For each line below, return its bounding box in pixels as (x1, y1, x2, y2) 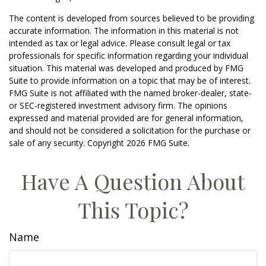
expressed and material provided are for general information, (9, 112, 243, 123)
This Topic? (77, 195, 189, 224)
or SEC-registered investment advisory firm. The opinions (9, 100, 227, 111)
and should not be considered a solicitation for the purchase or (9, 125, 251, 136)
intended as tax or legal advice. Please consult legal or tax (9, 37, 230, 49)
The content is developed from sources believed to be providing (9, 12, 254, 24)
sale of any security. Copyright (9, 137, 126, 148)
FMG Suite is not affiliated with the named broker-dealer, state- (9, 87, 252, 99)
